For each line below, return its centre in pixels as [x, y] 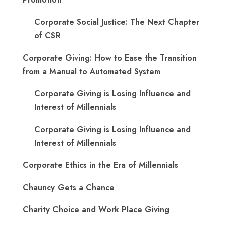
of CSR [47, 36]
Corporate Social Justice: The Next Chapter [117, 22]
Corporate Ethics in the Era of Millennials [100, 165]
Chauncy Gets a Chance [69, 187]
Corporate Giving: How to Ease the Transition [110, 58]
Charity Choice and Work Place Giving [96, 210]
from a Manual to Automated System [92, 71]
